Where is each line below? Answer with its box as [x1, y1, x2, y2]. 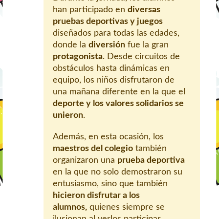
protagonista [53, 52, 103, 62]
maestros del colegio [53, 144, 133, 153]
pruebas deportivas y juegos [53, 17, 163, 26]
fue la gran [125, 41, 169, 50]
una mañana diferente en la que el [53, 88, 185, 97]
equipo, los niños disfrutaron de [53, 76, 175, 85]
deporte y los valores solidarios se [53, 99, 184, 109]
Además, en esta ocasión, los [53, 132, 164, 142]
